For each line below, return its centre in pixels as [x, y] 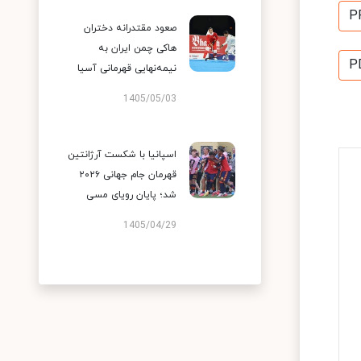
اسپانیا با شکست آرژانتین [122, 155]
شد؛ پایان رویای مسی [131, 195]
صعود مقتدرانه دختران [130, 28]
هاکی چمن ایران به [137, 48]
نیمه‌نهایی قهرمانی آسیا [127, 68]
